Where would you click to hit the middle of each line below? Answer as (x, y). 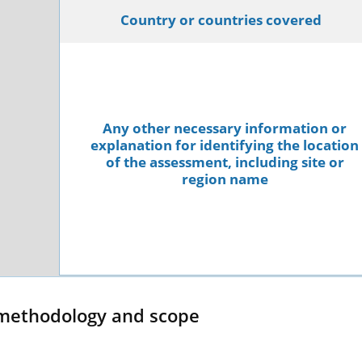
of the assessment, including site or (225, 162)
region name (225, 179)
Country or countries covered (221, 20)
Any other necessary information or (225, 128)
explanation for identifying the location (225, 145)
